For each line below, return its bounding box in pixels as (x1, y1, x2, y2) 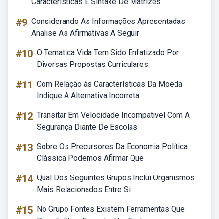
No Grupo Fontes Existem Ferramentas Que (37, 204, 185, 214)
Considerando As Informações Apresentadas (31, 17, 185, 26)
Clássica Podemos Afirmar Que (37, 153, 144, 163)
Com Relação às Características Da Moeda (37, 79, 182, 88)
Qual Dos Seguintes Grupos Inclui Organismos (37, 173, 195, 182)
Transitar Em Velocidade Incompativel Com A (37, 110, 190, 120)
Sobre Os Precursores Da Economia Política (37, 142, 188, 151)
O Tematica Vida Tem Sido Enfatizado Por (37, 48, 179, 57)
